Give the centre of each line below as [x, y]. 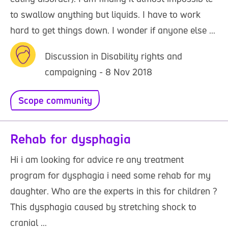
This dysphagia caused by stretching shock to [103, 207]
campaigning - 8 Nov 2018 [98, 72]
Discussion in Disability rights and [113, 56]
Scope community [55, 100]
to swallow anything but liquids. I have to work [105, 14]
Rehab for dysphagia [70, 139]
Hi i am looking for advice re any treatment [97, 159]
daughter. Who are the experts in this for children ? [114, 191]
